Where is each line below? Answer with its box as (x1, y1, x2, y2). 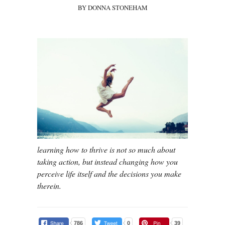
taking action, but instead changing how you (37, 156, 178, 167)
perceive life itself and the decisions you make (37, 168, 181, 179)
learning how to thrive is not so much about (37, 144, 175, 155)
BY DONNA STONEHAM (77, 3, 148, 13)
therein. (37, 180, 61, 191)
